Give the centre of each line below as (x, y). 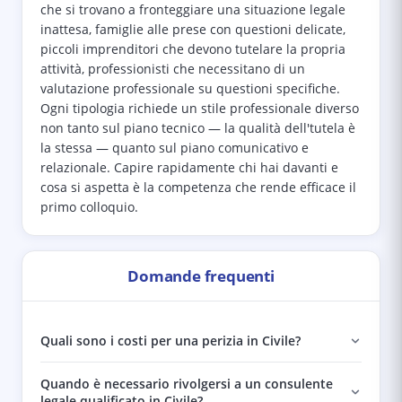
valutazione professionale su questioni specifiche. (190, 89)
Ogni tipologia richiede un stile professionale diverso (200, 109)
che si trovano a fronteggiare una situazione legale (193, 10)
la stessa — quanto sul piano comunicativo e (175, 148)
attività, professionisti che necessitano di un (173, 69)
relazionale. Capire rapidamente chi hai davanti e (189, 168)
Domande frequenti (201, 276)
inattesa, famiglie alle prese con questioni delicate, (193, 30)
